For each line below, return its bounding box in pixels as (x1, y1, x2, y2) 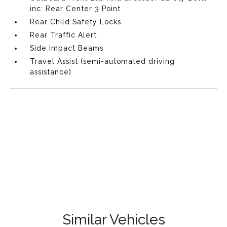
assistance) (30, 67, 72, 76)
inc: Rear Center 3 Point (30, 4, 121, 13)
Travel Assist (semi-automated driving (30, 57, 175, 65)
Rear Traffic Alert (30, 30, 97, 39)
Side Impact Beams (30, 44, 104, 52)
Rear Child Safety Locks (30, 17, 122, 26)
